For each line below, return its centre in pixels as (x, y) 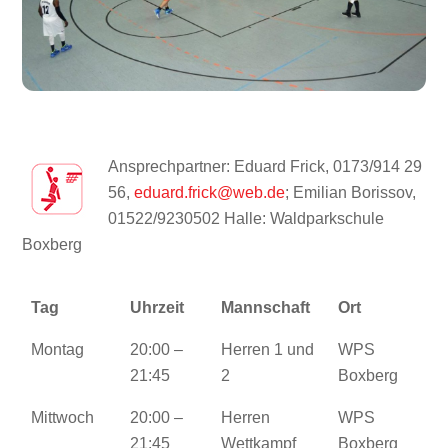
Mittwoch (62, 418)
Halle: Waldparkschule (302, 219)
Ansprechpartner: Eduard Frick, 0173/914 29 (265, 167)
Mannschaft (265, 308)
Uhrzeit (156, 308)
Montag (57, 350)
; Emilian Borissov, (351, 193)
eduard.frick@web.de (210, 193)
